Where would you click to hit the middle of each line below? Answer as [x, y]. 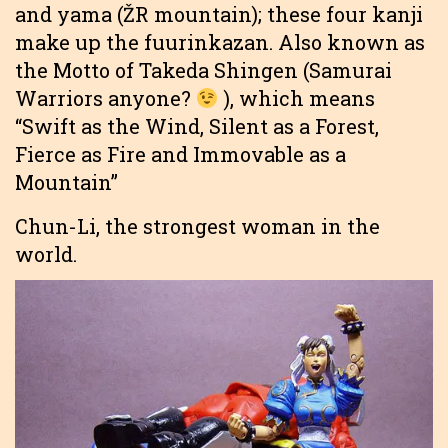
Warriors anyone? [105, 98]
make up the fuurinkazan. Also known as [220, 42]
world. [46, 254]
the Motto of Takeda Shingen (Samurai [203, 70]
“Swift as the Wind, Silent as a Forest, [197, 126]
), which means [296, 98]
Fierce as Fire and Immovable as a [180, 154]
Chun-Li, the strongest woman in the [197, 226]
